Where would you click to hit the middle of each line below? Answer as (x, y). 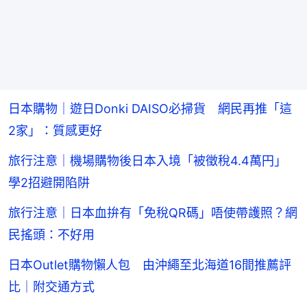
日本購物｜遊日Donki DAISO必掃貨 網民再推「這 (150, 109)
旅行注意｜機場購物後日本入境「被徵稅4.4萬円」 (153, 161)
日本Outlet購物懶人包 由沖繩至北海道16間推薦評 (150, 265)
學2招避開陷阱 (49, 183)
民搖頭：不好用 (51, 235)
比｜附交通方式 (51, 287)
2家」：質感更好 (55, 131)
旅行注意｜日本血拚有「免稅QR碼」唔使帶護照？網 (153, 213)
